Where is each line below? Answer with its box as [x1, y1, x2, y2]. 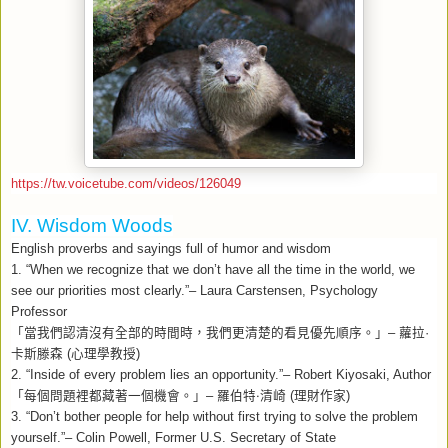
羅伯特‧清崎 [217, 388, 286, 403]
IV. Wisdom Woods [11, 214, 173, 236]
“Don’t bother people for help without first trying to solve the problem [22, 409, 418, 424]
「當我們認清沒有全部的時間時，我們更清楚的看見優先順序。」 [11, 325, 388, 340]
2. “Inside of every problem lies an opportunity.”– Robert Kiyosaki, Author [11, 367, 431, 382]
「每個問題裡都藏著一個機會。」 [11, 388, 206, 403]
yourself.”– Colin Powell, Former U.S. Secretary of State [11, 430, 336, 445]
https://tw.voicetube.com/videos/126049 [11, 176, 241, 191]
